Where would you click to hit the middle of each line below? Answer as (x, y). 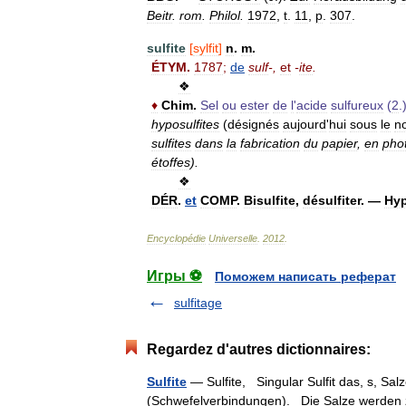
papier (339, 144)
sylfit (206, 48)
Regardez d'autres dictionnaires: (259, 350)
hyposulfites (185, 125)
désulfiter (332, 201)
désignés (253, 125)
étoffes (171, 163)
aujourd (304, 125)
